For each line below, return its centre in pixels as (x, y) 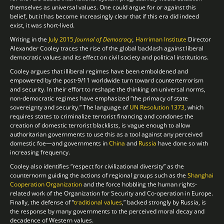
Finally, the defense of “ (42, 202)
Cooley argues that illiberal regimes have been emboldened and (99, 71)
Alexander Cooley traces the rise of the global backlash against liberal (107, 48)
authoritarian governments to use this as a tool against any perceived (106, 134)
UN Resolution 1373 (157, 107)
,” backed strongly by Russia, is (164, 202)
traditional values (98, 202)
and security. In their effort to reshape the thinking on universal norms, (108, 89)
